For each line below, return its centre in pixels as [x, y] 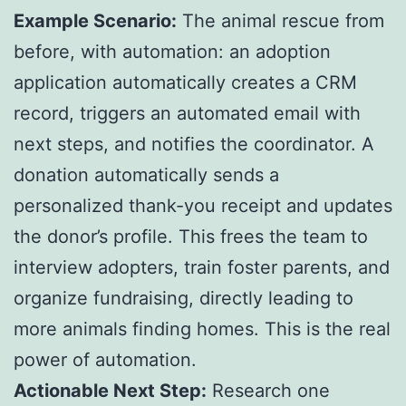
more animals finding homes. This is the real [202, 329]
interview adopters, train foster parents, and [202, 268]
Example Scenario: [95, 21]
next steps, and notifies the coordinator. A [194, 145]
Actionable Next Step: [110, 391]
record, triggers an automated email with [187, 114]
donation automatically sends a [146, 175]
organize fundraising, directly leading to [184, 299]
